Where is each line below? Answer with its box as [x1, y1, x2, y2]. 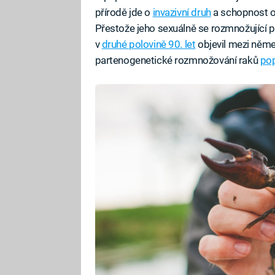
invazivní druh [152, 6, 211, 18]
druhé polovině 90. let [101, 37, 196, 50]
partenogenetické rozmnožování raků [95, 53, 260, 66]
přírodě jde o [95, 6, 153, 18]
